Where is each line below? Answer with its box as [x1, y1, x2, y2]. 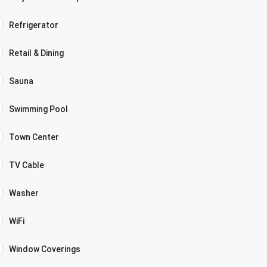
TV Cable [9, 160, 44, 170]
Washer [9, 188, 39, 198]
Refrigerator [9, 20, 58, 30]
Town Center [9, 132, 59, 142]
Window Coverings [9, 244, 80, 254]
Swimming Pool [9, 104, 68, 114]
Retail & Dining [9, 48, 64, 58]
